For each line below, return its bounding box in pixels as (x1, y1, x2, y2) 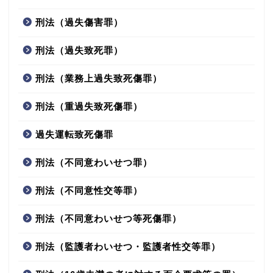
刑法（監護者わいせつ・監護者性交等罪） (35, 241, 221, 252)
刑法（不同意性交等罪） (35, 185, 143, 196)
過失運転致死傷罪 (35, 129, 113, 140)
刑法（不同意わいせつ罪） (35, 157, 152, 168)
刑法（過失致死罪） (35, 45, 123, 56)
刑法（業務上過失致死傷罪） (35, 73, 162, 84)
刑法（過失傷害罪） (35, 17, 123, 28)
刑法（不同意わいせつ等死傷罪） (35, 213, 182, 224)
